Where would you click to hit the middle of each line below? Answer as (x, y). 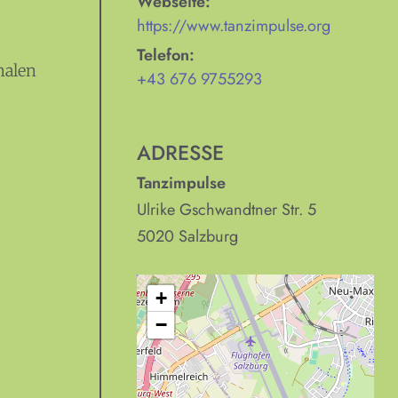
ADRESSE (181, 153)
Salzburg (209, 236)
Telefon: (166, 56)
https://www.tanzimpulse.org (234, 25)
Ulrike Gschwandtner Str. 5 (227, 209)
